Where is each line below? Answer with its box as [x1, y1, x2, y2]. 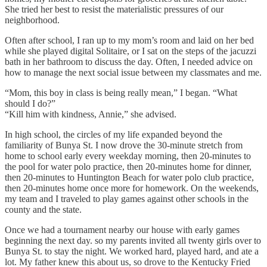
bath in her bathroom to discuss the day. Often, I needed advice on [5, 56, 253, 67]
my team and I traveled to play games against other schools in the [5, 193, 249, 204]
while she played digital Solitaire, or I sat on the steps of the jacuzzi [5, 45, 256, 56]
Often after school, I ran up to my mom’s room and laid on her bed [5, 35, 254, 45]
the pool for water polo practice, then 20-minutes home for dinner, [5, 161, 252, 172]
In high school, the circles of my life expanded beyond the [5, 129, 222, 139]
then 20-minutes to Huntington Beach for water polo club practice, [5, 172, 254, 182]
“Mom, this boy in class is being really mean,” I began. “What [5, 87, 237, 98]
